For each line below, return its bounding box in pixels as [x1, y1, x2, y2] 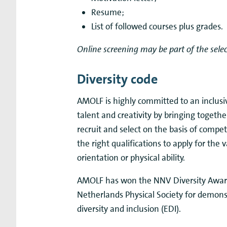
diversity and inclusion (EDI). [77, 203, 181, 214]
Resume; [91, 6, 125, 18]
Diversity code [77, 70, 158, 88]
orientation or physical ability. [77, 152, 185, 163]
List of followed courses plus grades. [91, 20, 223, 32]
